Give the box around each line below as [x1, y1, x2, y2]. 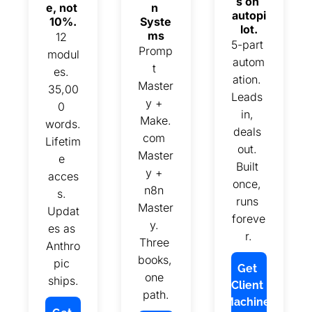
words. [45, 116, 81, 131]
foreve [232, 211, 266, 226]
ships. [47, 273, 79, 288]
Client [231, 278, 264, 292]
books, [138, 252, 173, 267]
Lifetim [45, 134, 81, 148]
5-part [231, 37, 263, 52]
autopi [231, 8, 266, 22]
